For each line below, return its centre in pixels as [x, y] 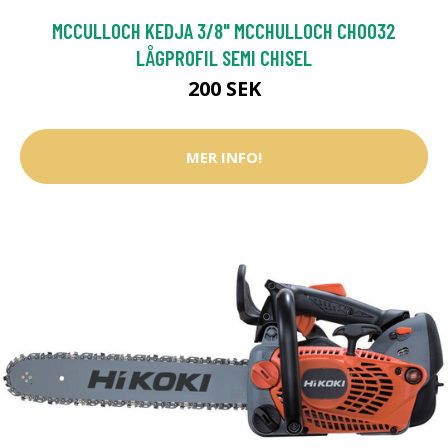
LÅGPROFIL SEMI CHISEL [224, 58]
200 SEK [224, 89]
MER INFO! [224, 156]
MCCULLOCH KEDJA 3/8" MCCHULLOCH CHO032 [224, 31]
